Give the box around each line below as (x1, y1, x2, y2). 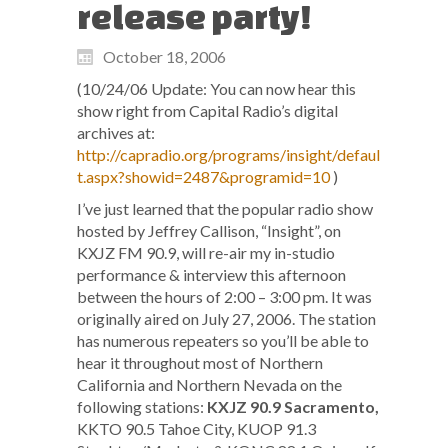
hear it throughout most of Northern (77, 352, 323, 372)
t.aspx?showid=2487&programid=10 (77, 166, 330, 186)
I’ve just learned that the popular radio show (77, 198, 373, 218)
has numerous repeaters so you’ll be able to (77, 330, 369, 350)
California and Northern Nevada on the (77, 374, 342, 394)
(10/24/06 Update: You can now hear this (77, 78, 356, 98)
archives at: (77, 122, 155, 142)
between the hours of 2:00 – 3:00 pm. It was (77, 286, 372, 306)
